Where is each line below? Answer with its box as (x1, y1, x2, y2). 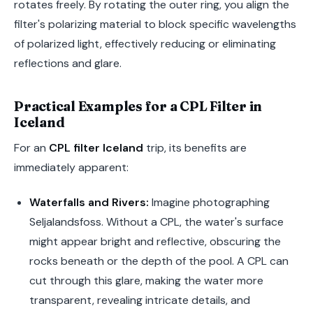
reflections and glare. (14, 55, 122, 71)
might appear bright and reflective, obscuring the (29, 233, 281, 249)
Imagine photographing (148, 194, 270, 210)
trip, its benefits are (143, 140, 247, 156)
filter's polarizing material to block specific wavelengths (14, 16, 296, 31)
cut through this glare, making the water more (29, 272, 263, 288)
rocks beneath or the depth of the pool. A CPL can (29, 253, 289, 268)
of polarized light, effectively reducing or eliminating (14, 36, 276, 51)
